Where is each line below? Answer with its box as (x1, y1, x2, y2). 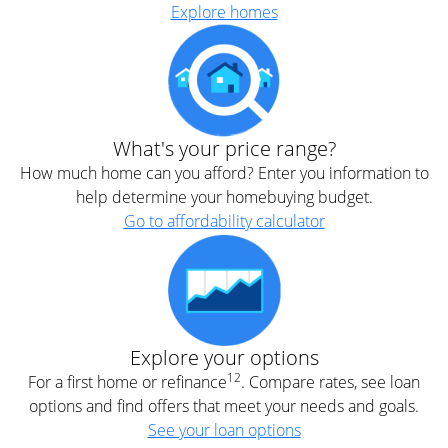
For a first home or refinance (28, 371, 227, 393)
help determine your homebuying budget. (75, 186, 373, 208)
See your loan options (147, 419, 301, 441)
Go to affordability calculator (123, 210, 325, 232)
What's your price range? (112, 135, 336, 162)
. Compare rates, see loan (241, 371, 420, 393)
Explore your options (129, 344, 319, 371)
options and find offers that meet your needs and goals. (29, 395, 419, 417)
